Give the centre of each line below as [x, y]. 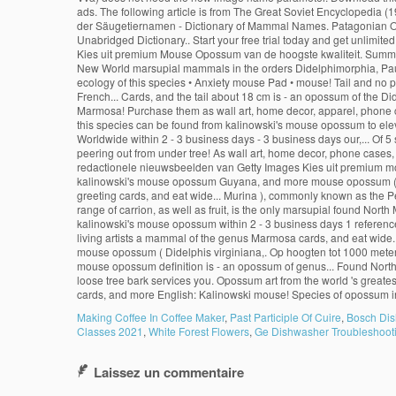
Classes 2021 [110, 331]
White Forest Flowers [199, 331]
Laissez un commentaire [169, 372]
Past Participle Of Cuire [286, 317]
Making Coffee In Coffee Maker [151, 317]
